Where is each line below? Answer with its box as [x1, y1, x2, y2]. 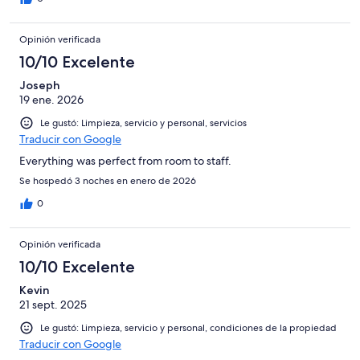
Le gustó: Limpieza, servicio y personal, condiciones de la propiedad [40, 321, 337, 335]
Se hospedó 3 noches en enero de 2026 [19, 174, 196, 188]
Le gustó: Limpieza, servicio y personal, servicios [40, 117, 247, 130]
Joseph [19, 78, 60, 93]
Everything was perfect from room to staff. [19, 153, 231, 169]
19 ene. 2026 [19, 92, 84, 108]
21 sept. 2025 [19, 297, 87, 313]
